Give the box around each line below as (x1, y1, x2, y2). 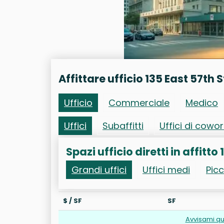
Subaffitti (102, 119, 143, 132)
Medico (185, 96, 218, 109)
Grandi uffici (71, 163, 126, 176)
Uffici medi (142, 163, 190, 176)
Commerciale (108, 96, 169, 109)
